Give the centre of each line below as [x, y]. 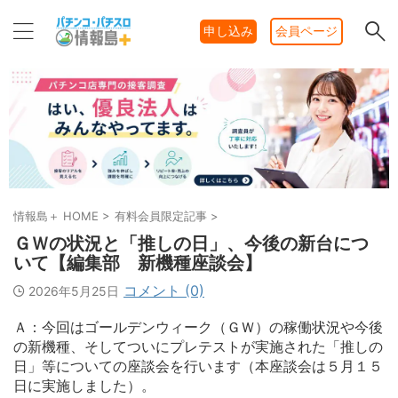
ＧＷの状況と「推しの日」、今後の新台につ [191, 243]
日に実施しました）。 [84, 385]
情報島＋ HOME [56, 215]
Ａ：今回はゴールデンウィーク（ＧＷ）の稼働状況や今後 [198, 326]
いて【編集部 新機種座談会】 [138, 263]
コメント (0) [164, 290]
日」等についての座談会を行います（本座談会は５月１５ [198, 366]
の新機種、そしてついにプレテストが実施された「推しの [198, 346]
